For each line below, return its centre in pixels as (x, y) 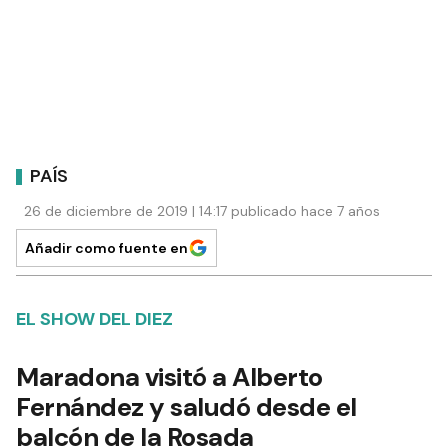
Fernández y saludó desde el (186, 407)
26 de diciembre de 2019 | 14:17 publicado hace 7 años (202, 211)
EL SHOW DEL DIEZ (94, 319)
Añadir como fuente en (106, 248)
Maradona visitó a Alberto (169, 377)
